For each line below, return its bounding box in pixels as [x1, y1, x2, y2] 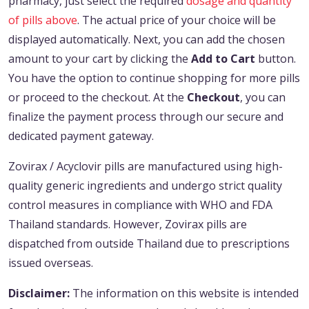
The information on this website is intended [70, 286, 299, 301]
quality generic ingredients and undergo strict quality [8, 178, 282, 194]
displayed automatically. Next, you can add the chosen [8, 32, 285, 48]
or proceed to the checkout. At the [8, 90, 187, 106]
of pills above [8, 12, 77, 28]
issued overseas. [8, 255, 93, 271]
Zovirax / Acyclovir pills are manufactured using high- [8, 159, 283, 175]
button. [255, 51, 296, 67]
